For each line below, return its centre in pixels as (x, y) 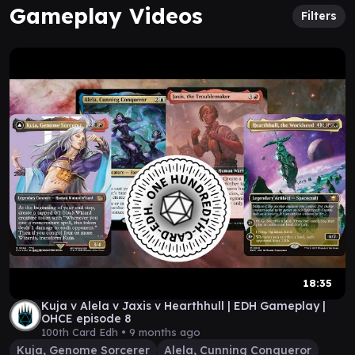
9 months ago (165, 332)
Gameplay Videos (106, 16)
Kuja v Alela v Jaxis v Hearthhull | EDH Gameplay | (183, 306)
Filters (319, 15)
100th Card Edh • (85, 332)
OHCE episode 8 (86, 319)
